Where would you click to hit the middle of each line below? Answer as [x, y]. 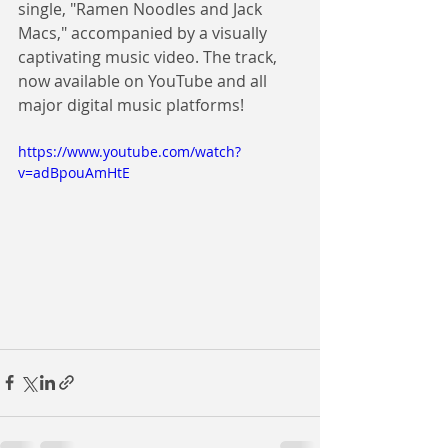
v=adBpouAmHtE [74, 172]
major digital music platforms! [131, 105]
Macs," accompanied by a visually [144, 33]
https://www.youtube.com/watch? [129, 151]
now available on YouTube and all [144, 81]
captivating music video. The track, [149, 57]
